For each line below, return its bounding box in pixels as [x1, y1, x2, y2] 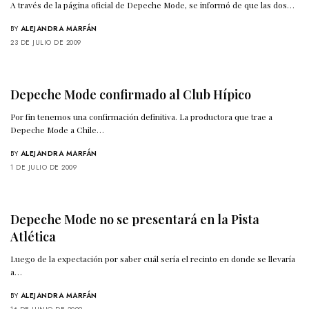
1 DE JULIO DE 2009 [10, 162, 77, 173]
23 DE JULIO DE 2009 [10, 37, 81, 48]
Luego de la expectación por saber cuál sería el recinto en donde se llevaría [10, 253, 296, 265]
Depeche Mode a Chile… [10, 124, 105, 136]
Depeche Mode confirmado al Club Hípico [10, 86, 251, 103]
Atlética [10, 228, 56, 246]
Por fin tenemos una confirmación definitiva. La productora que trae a [10, 111, 273, 123]
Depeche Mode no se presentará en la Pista [10, 211, 259, 228]
